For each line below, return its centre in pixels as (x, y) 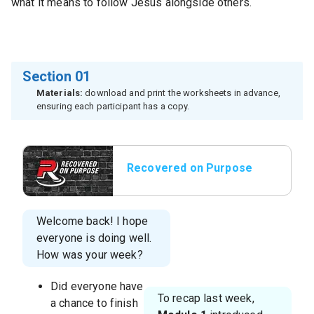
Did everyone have (97, 286)
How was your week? (90, 255)
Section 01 (56, 76)
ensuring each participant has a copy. (113, 106)
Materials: (60, 93)
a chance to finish (94, 303)
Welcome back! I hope (93, 221)
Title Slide (154, 185)
